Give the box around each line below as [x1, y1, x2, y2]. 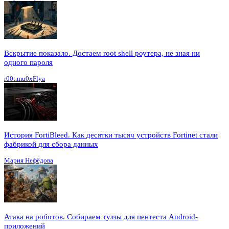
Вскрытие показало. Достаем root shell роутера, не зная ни [4, 49, 200, 57]
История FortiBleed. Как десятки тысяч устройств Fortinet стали [4, 130, 218, 139]
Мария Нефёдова [4, 156, 53, 164]
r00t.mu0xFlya [4, 74, 45, 82]
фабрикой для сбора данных [4, 140, 98, 148]
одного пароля [4, 58, 53, 66]
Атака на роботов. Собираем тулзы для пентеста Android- [4, 212, 198, 221]
